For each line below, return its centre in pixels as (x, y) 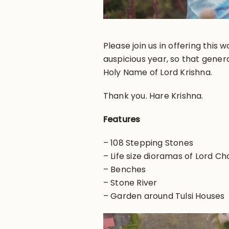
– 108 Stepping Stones (148, 143)
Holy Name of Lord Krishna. (157, 72)
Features (122, 119)
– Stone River (130, 182)
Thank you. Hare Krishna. (153, 96)
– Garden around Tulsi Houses (164, 196)
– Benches (124, 169)
